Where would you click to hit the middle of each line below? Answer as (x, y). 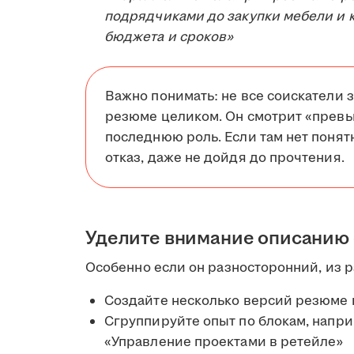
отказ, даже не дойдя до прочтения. (225, 158)
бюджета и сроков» (169, 37)
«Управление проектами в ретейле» (224, 342)
